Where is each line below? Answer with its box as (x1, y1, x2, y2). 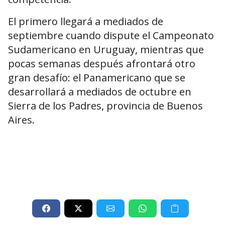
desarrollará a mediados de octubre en (8, 85, 191, 99)
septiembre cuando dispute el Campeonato (8, 29, 214, 43)
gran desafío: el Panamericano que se (8, 71, 185, 85)
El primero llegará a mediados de (8, 15, 163, 29)
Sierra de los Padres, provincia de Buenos (8, 99, 203, 113)
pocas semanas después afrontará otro (8, 57, 195, 71)
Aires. (8, 113, 35, 127)
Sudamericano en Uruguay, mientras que (8, 43, 204, 57)
